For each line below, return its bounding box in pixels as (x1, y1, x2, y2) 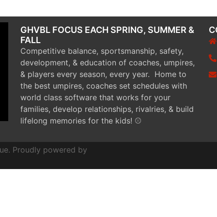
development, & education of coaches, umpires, (20, 58, 195, 67)
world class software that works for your (20, 93, 171, 102)
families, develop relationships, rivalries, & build (20, 104, 194, 114)
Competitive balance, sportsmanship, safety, (20, 46, 184, 56)
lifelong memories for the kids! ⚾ (20, 116, 142, 125)
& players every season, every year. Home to (20, 69, 187, 79)
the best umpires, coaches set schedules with (20, 81, 187, 91)
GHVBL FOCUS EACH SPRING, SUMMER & (20, 25, 195, 35)
